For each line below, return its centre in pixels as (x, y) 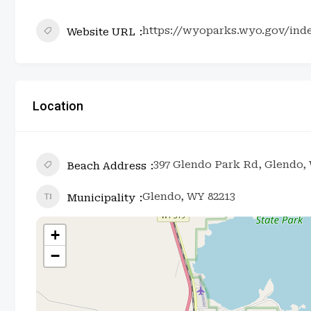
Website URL (101, 32)
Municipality (101, 197)
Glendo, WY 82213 (189, 196)
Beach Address (107, 166)
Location (58, 106)
